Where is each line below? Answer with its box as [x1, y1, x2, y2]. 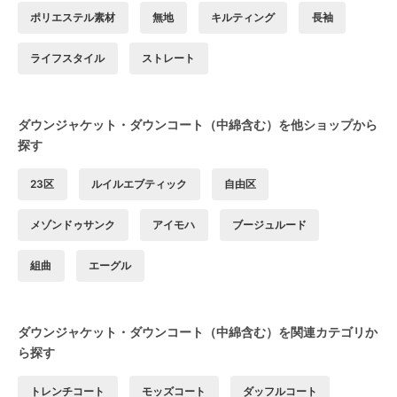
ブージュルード [231, 217, 307, 231]
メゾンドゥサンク [30, 217, 116, 231]
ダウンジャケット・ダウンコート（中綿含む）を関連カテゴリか [18, 323, 378, 339]
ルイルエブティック [91, 176, 188, 191]
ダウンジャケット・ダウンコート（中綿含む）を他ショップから [18, 116, 378, 132]
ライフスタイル [30, 51, 105, 65]
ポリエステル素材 [30, 10, 116, 24]
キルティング [210, 10, 275, 24]
